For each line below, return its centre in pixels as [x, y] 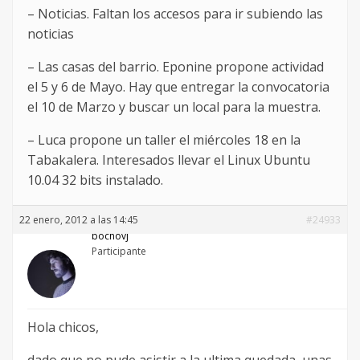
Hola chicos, [63, 327]
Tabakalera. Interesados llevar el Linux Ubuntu [169, 160]
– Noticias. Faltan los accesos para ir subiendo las [175, 14]
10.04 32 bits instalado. [95, 180]
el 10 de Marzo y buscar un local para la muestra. [174, 107]
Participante [119, 252]
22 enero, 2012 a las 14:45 [79, 220]
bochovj [110, 236]
